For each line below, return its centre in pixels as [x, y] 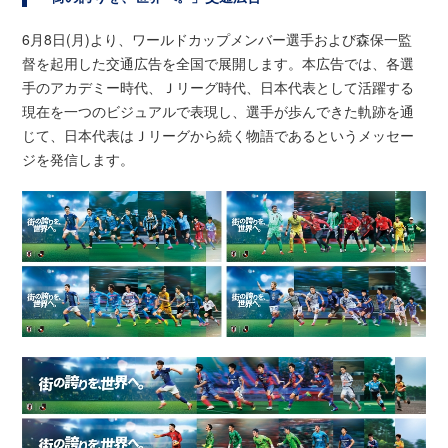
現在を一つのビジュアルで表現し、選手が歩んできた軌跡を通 [218, 111]
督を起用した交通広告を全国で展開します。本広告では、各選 [218, 63]
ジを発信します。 [78, 159]
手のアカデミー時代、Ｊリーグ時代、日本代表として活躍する [218, 87]
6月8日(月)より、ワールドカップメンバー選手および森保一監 [217, 39]
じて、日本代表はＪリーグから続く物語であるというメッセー [218, 135]
